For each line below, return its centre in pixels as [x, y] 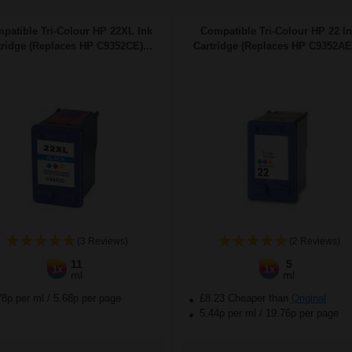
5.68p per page [87, 299]
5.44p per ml [228, 313]
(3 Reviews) [102, 242]
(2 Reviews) [314, 242]
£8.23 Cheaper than [244, 299]
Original [309, 299]
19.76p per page [302, 313]
